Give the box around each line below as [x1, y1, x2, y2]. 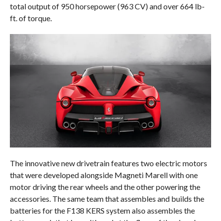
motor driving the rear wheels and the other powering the [9, 182, 200, 191]
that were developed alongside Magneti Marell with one [9, 170, 198, 180]
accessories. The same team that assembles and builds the [9, 193, 204, 203]
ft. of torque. [9, 13, 52, 23]
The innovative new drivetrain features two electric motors [9, 158, 207, 168]
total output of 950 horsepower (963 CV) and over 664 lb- [9, 1, 205, 11]
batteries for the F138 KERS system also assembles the [9, 205, 195, 215]
